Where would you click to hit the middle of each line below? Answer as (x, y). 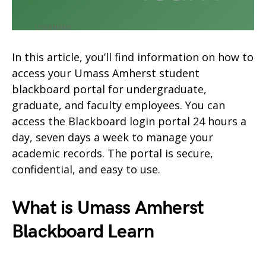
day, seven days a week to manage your (113, 137)
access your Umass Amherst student (106, 73)
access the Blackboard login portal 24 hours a (129, 121)
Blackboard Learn (83, 232)
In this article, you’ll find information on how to (133, 57)
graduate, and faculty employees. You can (118, 105)
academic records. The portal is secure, (113, 153)
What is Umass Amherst (108, 208)
